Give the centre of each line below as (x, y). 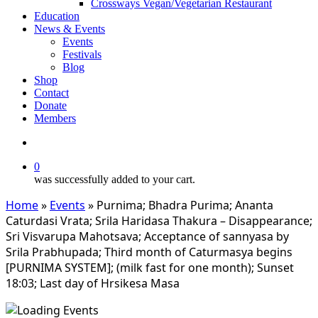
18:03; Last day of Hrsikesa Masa (93, 283)
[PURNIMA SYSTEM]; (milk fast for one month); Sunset (150, 268)
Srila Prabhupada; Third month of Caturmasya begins (149, 252)
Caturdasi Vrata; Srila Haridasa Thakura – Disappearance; (159, 221)
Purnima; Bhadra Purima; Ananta (185, 205)
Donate (50, 105)
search (48, 142)
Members (55, 118)
